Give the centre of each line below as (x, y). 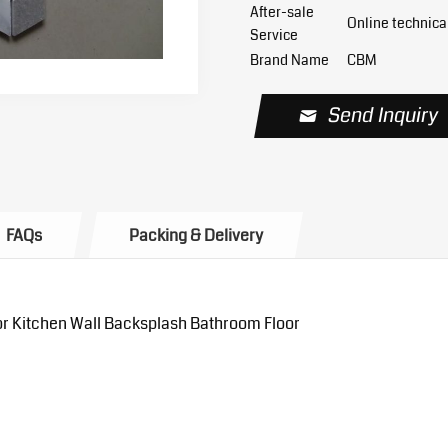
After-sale (282, 12)
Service (274, 35)
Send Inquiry (383, 115)
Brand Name (290, 60)
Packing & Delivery (195, 235)
